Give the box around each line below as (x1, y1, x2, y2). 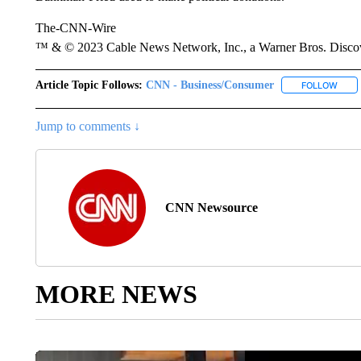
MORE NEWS (35, 279, 197, 309)
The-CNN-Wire (35, 20, 116, 35)
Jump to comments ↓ (35, 118, 140, 133)
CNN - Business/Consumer (145, 78, 274, 91)
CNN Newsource (164, 200, 258, 214)
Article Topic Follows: (35, 78, 143, 91)
